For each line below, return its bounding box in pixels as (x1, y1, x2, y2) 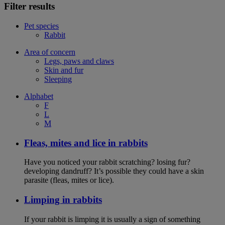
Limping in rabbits (24, 194, 102, 205)
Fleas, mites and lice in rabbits (24, 137, 148, 148)
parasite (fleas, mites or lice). (24, 176, 114, 185)
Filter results (4, 1, 55, 12)
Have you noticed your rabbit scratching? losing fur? (24, 158, 190, 167)
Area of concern (24, 47, 75, 56)
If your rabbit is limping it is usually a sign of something (24, 214, 200, 223)
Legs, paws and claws (44, 56, 114, 65)
